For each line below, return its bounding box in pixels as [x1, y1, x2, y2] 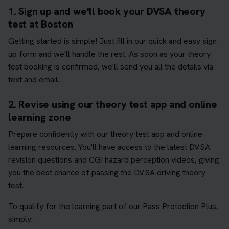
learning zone [8, 110, 71, 124]
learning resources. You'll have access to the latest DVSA [8, 141, 210, 152]
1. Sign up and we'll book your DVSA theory [8, 4, 205, 18]
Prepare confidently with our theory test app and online [8, 128, 202, 140]
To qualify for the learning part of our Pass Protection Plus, [8, 200, 218, 212]
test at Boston [8, 17, 74, 31]
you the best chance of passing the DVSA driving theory [8, 167, 205, 178]
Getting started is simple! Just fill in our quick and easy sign [8, 35, 217, 47]
